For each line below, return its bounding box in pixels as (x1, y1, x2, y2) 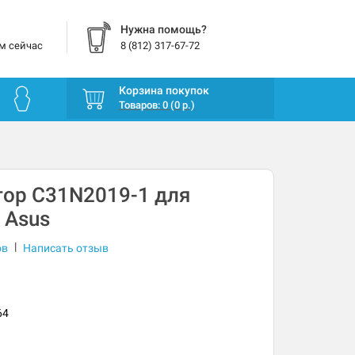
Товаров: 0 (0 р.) (118, 99, 195, 112)
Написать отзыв (22, 242, 109, 255)
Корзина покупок (118, 84, 209, 97)
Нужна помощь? (120, 23, 207, 36)
